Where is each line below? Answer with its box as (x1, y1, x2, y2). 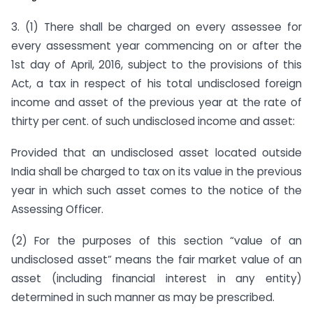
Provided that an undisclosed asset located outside (11, 145, 302, 160)
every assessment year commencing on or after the (11, 38, 302, 54)
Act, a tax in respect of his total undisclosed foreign (11, 76, 302, 92)
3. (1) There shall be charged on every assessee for (11, 20, 302, 35)
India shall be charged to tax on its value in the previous (11, 163, 302, 179)
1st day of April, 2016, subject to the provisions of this (11, 57, 302, 73)
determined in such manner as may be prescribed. (11, 289, 275, 305)
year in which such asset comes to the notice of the (11, 182, 302, 198)
